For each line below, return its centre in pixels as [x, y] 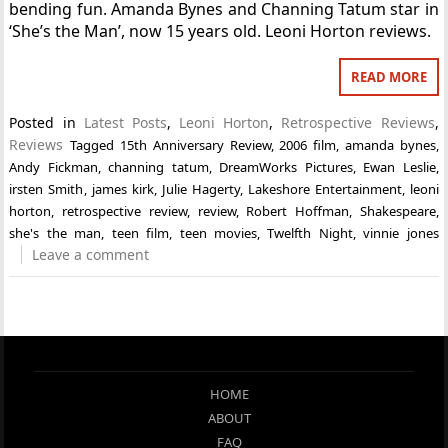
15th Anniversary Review [195, 144]
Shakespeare [397, 210]
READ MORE [388, 76]
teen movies [218, 232]
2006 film [308, 144]
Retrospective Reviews [358, 122]
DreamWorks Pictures [286, 166]
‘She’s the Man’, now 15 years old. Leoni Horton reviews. [220, 30]
